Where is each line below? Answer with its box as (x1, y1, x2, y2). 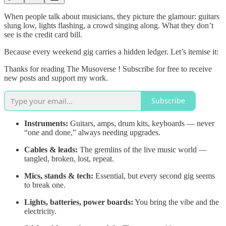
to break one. (24, 180, 66, 189)
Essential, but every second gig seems (93, 171, 215, 180)
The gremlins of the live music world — (78, 145, 207, 154)
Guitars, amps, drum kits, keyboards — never (68, 119, 214, 128)
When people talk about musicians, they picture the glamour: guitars (4, 12, 219, 21)
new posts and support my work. (4, 73, 108, 82)
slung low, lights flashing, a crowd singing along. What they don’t (4, 21, 213, 30)
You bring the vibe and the (133, 197, 219, 206)
